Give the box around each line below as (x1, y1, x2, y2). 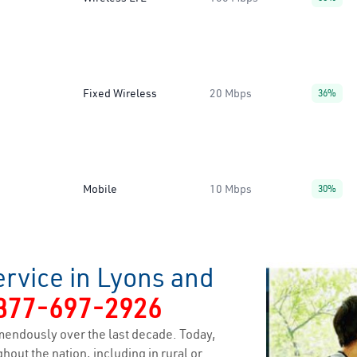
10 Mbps (210, 182, 252, 196)
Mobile (83, 182, 117, 196)
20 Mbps (210, 86, 252, 100)
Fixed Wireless (83, 86, 157, 100)
